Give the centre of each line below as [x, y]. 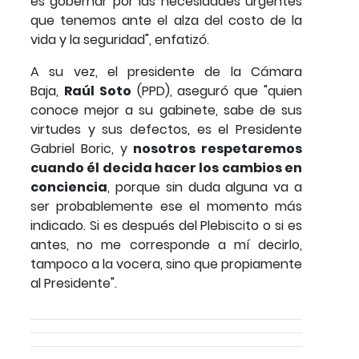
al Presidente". [74, 283]
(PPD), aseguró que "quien [217, 91]
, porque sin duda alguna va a [205, 187]
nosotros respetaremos [218, 148]
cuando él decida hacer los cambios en [166, 167]
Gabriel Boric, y [82, 148]
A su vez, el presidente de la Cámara [166, 71]
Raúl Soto [97, 91]
